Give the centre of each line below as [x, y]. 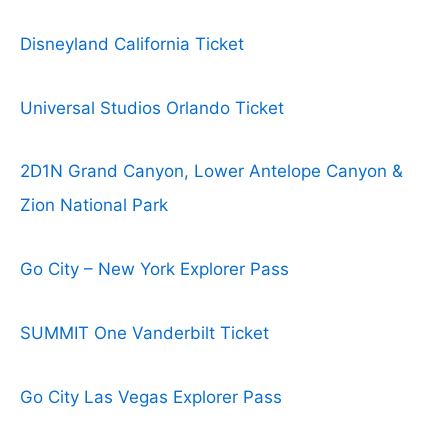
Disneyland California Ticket [132, 43]
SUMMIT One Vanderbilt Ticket [144, 332]
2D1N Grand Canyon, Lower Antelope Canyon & [211, 171]
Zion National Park [94, 205]
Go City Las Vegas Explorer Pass [151, 396]
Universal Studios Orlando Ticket [152, 107]
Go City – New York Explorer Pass [154, 269]
